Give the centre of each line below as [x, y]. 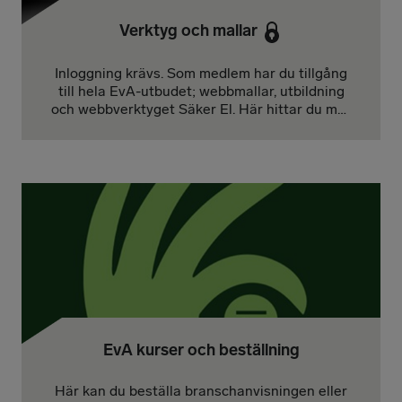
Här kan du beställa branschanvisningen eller [201, 390]
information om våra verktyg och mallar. [201, 127]
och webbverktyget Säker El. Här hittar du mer [201, 109]
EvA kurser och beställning [201, 350]
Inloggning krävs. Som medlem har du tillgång [201, 73]
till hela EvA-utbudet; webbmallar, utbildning [201, 91]
